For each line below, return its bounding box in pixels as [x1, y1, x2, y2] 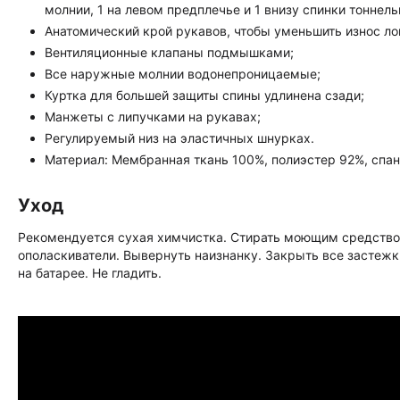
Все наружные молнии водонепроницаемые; [45, 66, 321, 82]
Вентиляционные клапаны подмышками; [45, 45, 294, 61]
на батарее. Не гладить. [18, 265, 162, 281]
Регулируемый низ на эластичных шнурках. [45, 130, 314, 146]
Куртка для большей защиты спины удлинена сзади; [45, 87, 364, 104]
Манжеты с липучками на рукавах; [45, 109, 261, 125]
